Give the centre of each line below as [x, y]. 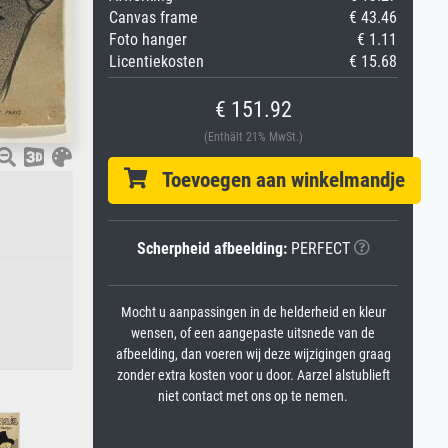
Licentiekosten [156, 61]
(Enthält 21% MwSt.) [253, 137]
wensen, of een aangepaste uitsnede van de [253, 333]
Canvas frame [153, 17]
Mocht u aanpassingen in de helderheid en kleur [253, 312]
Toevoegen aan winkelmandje [276, 180]
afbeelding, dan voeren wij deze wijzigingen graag [253, 354]
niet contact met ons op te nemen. [253, 396]
